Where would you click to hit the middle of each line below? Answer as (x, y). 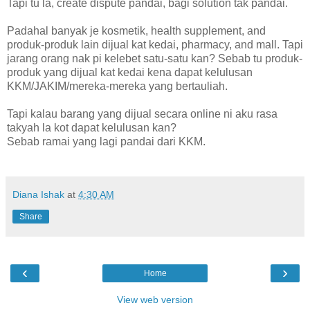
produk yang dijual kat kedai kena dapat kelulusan (130, 72)
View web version (155, 299)
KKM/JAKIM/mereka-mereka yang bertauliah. (117, 86)
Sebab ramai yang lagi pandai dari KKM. (106, 141)
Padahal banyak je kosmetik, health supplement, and (136, 30)
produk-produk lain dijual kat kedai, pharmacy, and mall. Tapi (155, 44)
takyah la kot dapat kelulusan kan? (92, 127)
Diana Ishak (40, 194)
